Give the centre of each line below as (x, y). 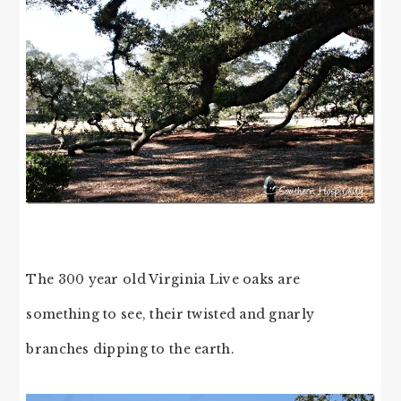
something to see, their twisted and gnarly (171, 314)
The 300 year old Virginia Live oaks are (163, 279)
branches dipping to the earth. (130, 349)
